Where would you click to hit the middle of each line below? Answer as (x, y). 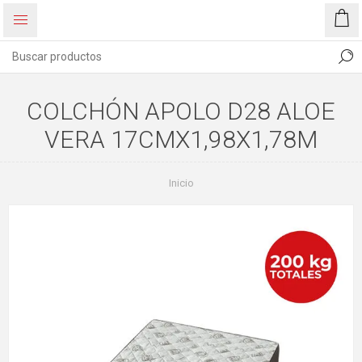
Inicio (181, 183)
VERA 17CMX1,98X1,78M (181, 139)
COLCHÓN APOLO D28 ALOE (181, 111)
